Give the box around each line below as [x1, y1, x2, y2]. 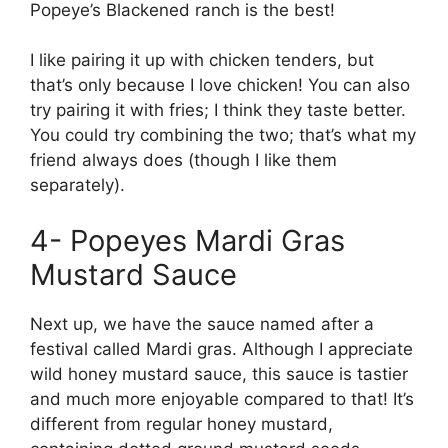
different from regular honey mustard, [30, 413, 333, 434]
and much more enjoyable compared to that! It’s [30, 388, 414, 409]
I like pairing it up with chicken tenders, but [30, 50, 374, 70]
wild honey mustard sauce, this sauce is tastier [30, 363, 408, 384]
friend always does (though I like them [30, 150, 337, 170]
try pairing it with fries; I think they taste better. [30, 100, 406, 120]
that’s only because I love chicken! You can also [30, 75, 410, 95]
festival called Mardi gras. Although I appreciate [30, 338, 413, 359]
